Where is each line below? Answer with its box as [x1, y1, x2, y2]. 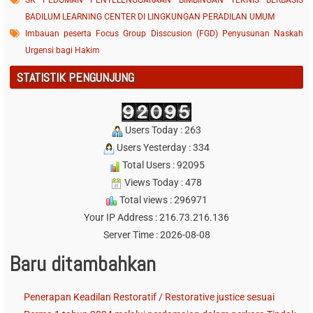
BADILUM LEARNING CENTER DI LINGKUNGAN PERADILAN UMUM [24, 12, 275, 22]
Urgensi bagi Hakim [24, 45, 100, 56]
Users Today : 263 [123, 124, 201, 136]
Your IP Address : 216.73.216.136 [84, 212, 229, 224]
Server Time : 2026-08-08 [103, 229, 210, 241]
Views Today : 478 [122, 177, 202, 189]
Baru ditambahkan [9, 251, 156, 278]
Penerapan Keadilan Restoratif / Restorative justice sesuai [23, 291, 275, 303]
